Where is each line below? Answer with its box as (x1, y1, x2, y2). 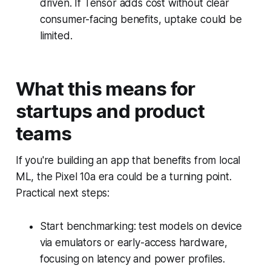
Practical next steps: (15, 186, 110, 199)
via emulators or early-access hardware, (39, 236, 228, 249)
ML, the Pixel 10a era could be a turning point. (15, 170, 232, 183)
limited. (39, 29, 73, 42)
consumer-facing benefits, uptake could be (39, 13, 242, 25)
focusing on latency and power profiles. (39, 252, 226, 265)
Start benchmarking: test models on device (39, 220, 242, 232)
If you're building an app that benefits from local (15, 154, 241, 166)
